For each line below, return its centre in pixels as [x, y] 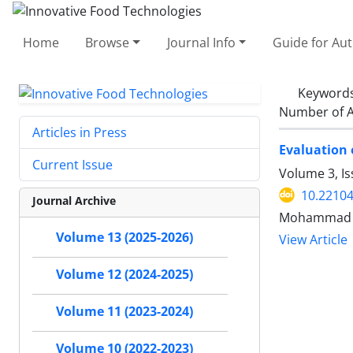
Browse [108, 42]
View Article [313, 240]
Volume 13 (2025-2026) [124, 238]
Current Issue [72, 165]
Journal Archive [74, 201]
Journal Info [201, 42]
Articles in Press [80, 133]
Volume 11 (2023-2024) [124, 312]
